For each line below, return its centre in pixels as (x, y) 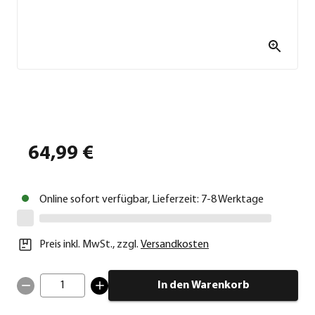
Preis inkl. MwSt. (76, 245)
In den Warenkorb (203, 286)
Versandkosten (175, 245)
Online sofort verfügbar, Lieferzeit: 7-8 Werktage (152, 200)
